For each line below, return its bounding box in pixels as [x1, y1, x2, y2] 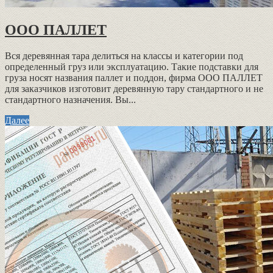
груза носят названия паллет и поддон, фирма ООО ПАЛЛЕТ [5, 72, 263, 83]
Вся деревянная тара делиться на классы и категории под [5, 50, 243, 61]
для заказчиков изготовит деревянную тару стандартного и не [5, 83, 263, 94]
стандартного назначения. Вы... [5, 94, 136, 105]
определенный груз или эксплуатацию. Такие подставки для [5, 61, 258, 72]
